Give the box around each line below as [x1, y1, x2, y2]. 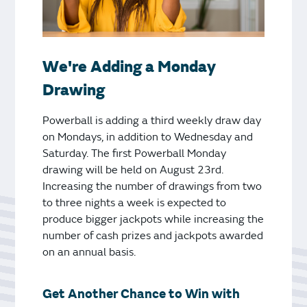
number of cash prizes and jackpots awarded [42, 228, 264, 243]
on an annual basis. [42, 245, 139, 259]
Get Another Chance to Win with [42, 285, 241, 302]
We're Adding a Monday [42, 57, 217, 77]
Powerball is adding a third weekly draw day [42, 113, 262, 127]
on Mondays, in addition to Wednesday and [42, 130, 254, 144]
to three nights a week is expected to [42, 195, 227, 210]
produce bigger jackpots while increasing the [42, 212, 265, 226]
